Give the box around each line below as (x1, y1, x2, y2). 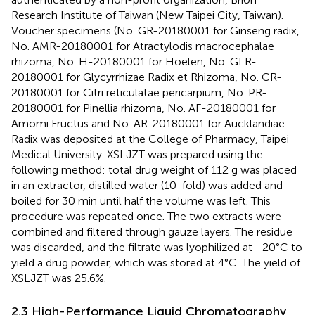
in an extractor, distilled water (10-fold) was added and (11, 178, 283, 192)
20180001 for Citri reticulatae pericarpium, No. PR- (11, 85, 267, 99)
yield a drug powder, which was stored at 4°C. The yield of (11, 255, 300, 269)
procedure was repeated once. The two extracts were (11, 209, 281, 223)
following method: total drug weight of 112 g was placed (11, 162, 297, 176)
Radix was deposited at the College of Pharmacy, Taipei (11, 131, 289, 146)
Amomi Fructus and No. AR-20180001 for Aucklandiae (11, 116, 285, 130)
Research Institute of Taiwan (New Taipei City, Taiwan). (11, 8, 283, 22)
